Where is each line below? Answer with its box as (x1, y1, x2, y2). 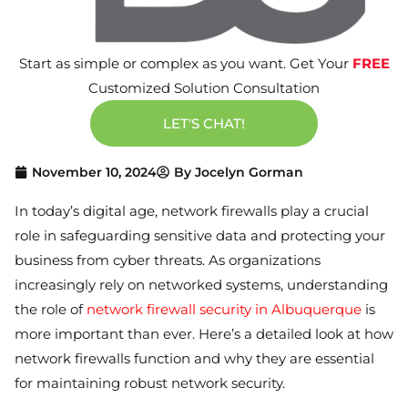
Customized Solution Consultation (88, 78, 320, 97)
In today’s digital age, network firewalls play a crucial (15, 201, 369, 219)
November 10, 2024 (32, 163, 157, 180)
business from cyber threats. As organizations (15, 250, 321, 269)
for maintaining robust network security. (15, 373, 285, 392)
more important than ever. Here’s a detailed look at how (15, 324, 393, 342)
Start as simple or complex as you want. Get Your (18, 54, 352, 72)
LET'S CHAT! (163, 114, 245, 132)
